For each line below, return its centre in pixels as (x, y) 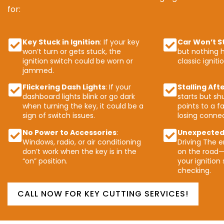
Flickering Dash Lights (64, 87)
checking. (194, 170)
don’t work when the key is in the (79, 151)
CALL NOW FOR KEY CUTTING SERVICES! (103, 194)
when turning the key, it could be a (83, 106)
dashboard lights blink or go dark (79, 97)
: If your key (120, 42)
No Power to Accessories (69, 132)
